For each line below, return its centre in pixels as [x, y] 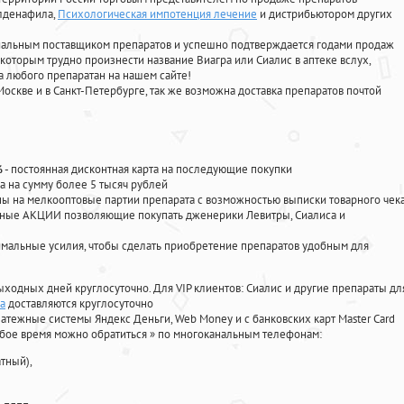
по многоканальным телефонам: [240, 335]
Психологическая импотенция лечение [157, 14]
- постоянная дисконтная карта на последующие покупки [147, 170]
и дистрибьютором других [325, 14]
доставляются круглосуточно [79, 304]
